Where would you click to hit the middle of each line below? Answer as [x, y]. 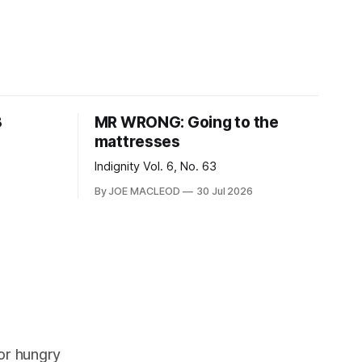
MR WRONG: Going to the [186, 122]
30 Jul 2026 [225, 191]
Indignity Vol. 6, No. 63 [155, 166]
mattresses [137, 141]
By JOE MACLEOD [137, 191]
